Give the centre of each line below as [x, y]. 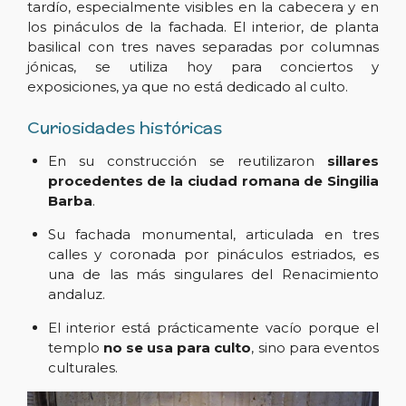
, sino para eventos [315, 347]
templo [75, 347]
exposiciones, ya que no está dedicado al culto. [188, 87]
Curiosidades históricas [125, 127]
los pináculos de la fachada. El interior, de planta [203, 27]
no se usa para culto [177, 347]
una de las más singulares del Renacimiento [213, 274]
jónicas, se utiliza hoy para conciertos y [203, 67]
